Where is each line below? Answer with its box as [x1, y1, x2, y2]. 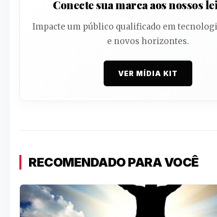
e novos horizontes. [107, 35, 189, 46]
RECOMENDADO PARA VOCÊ [29, 154, 199, 170]
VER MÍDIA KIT [118, 69, 178, 77]
